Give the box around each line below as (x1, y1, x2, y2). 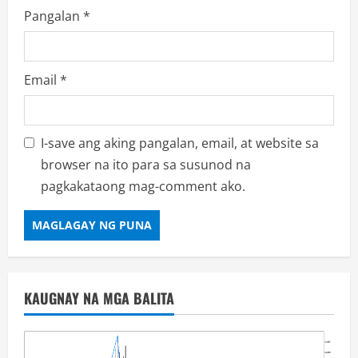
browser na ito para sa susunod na (41, 155, 251, 173)
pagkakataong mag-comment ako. (41, 177, 245, 195)
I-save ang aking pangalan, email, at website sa (41, 133, 319, 152)
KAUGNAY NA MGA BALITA (24, 287, 174, 308)
